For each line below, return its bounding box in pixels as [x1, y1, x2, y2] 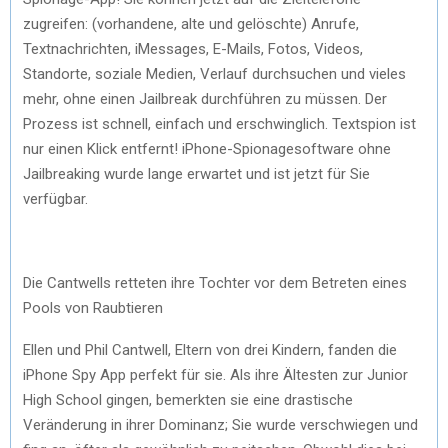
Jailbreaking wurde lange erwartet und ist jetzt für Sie [23, 164, 370, 183]
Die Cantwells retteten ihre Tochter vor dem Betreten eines [23, 273, 407, 292]
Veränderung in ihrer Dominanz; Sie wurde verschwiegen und [23, 415, 418, 434]
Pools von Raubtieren [23, 298, 163, 317]
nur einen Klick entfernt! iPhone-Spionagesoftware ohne [23, 139, 391, 158]
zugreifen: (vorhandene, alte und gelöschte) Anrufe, [23, 14, 359, 33]
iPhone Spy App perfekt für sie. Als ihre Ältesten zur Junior [23, 365, 408, 384]
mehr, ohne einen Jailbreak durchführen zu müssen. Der [23, 89, 387, 108]
